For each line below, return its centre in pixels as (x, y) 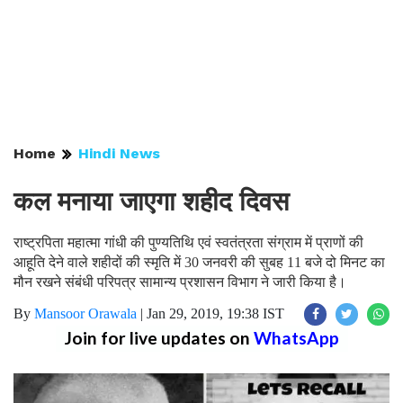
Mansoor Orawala (85, 313)
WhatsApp (296, 338)
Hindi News (119, 153)
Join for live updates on (159, 338)
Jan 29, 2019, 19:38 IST (215, 313)
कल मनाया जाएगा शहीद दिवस (151, 201)
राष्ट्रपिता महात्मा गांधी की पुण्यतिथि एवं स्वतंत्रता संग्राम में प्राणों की (188, 242)
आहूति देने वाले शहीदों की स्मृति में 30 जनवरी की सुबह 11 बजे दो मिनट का (199, 262)
